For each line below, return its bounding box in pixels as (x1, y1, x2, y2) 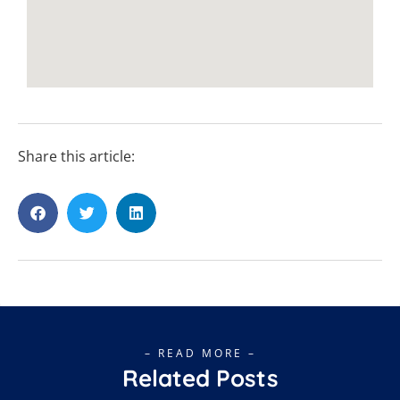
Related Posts (121, 362, 279, 393)
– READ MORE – (144, 345, 256, 361)
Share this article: (18, 146, 135, 166)
